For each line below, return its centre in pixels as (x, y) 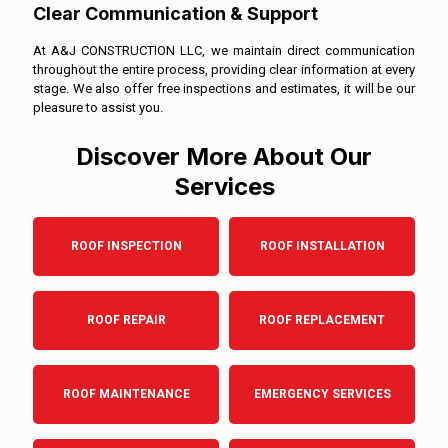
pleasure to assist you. (98, 107)
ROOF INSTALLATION (322, 245)
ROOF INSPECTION (126, 245)
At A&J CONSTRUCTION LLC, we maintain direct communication (224, 50)
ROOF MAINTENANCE (126, 393)
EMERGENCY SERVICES (322, 393)
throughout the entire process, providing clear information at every (224, 69)
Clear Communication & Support (175, 13)
